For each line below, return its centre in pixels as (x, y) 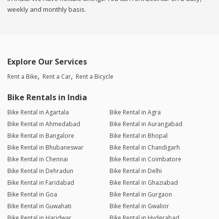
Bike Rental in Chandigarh (144, 148)
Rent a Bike (22, 77)
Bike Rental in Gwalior (139, 206)
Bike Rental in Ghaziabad (143, 183)
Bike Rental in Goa (32, 195)
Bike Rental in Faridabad (41, 183)
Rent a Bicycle (95, 77)
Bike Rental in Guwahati (39, 206)
